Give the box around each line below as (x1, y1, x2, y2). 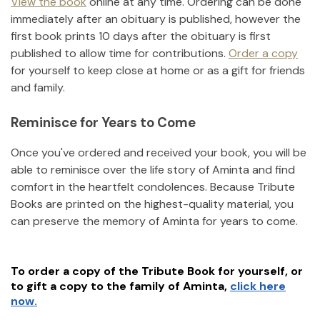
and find (252, 162, 295, 178)
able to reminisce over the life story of (11, 162, 209, 178)
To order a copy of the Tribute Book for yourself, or (11, 264, 303, 279)
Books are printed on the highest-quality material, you (11, 196, 294, 212)
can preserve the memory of (11, 214, 159, 229)
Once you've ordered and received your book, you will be (11, 145, 306, 161)
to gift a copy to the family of (11, 279, 180, 294)
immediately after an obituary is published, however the (11, 11, 301, 26)
